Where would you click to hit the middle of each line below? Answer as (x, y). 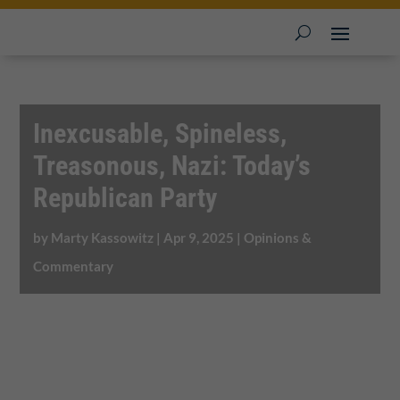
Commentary (74, 266)
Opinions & (278, 237)
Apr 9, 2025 (199, 237)
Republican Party (125, 198)
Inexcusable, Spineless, (160, 133)
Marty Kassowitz (103, 237)
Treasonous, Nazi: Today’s (172, 166)
